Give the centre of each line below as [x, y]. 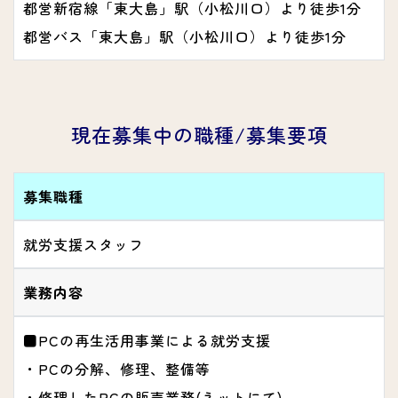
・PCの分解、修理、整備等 [117, 369]
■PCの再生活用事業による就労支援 [147, 341]
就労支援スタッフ [84, 245]
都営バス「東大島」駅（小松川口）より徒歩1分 [185, 37]
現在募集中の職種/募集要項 [199, 135]
